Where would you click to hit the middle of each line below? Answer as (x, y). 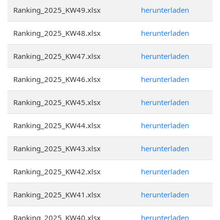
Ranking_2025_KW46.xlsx (57, 79)
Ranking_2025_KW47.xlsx (57, 56)
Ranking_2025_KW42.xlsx (57, 171)
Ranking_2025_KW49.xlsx (57, 10)
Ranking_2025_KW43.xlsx (57, 148)
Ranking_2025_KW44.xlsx (57, 125)
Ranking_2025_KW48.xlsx (57, 33)
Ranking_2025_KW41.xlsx (57, 194)
